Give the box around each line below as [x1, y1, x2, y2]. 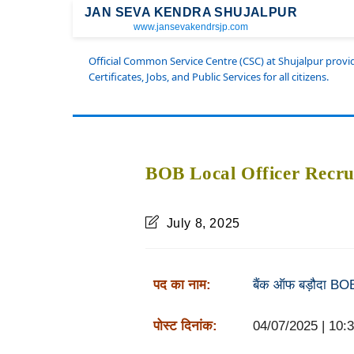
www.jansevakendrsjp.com [134, 21, 248, 32]
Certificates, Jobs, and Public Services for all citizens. [88, 70, 329, 84]
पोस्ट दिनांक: [153, 318, 217, 333]
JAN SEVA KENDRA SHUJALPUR [85, 6, 297, 19]
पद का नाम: [153, 277, 211, 292]
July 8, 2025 [166, 217, 240, 230]
